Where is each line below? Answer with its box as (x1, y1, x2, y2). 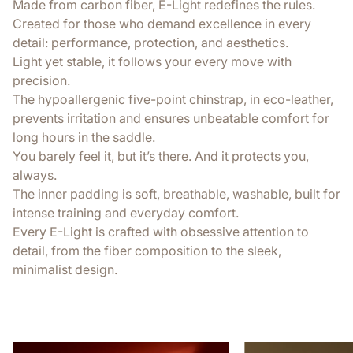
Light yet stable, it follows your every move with (13, 53, 292, 69)
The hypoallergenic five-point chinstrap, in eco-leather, (13, 91, 333, 107)
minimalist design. (13, 261, 117, 277)
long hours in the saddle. (13, 128, 155, 145)
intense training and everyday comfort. (13, 204, 239, 221)
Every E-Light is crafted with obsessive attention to (13, 223, 309, 240)
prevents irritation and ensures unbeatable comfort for (13, 110, 329, 126)
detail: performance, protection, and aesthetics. (13, 34, 288, 50)
